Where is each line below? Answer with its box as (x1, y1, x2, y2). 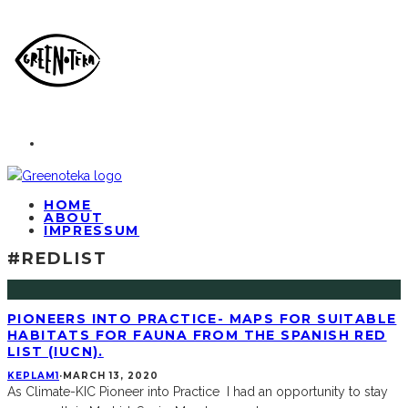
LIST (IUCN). (7, 342, 104, 360)
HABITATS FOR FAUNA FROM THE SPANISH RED (7, 326, 387, 343)
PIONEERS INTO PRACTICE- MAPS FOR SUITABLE (7, 310, 397, 327)
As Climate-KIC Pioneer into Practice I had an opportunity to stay (7, 384, 388, 400)
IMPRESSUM (44, 222, 140, 239)
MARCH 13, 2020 (63, 370, 158, 382)
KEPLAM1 (7, 370, 59, 382)
